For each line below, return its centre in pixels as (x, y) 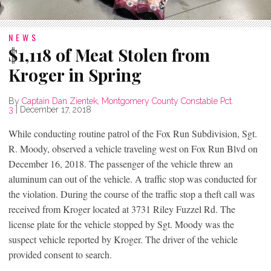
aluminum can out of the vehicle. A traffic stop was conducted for (132, 178)
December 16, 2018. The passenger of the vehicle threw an (121, 163)
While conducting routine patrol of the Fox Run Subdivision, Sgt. (133, 133)
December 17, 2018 (56, 109)
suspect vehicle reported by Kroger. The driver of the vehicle (123, 239)
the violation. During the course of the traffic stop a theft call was (132, 194)
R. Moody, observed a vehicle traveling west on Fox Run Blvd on (133, 148)
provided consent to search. (60, 254)
